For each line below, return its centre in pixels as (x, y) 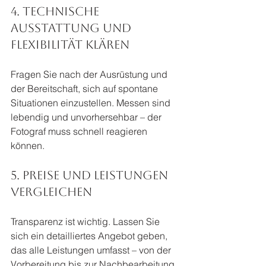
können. (28, 145)
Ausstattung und (72, 28)
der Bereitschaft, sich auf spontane (85, 88)
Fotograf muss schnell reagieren (80, 131)
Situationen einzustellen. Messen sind (92, 102)
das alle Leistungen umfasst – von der (92, 250)
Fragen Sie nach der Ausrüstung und (90, 74)
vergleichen (51, 191)
